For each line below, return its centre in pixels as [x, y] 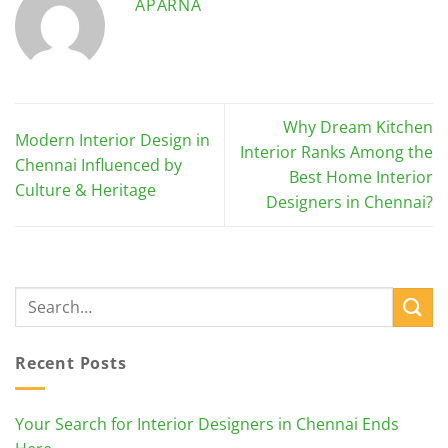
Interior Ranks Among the [336, 152]
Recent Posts [71, 363]
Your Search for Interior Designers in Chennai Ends [207, 424]
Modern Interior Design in [112, 139]
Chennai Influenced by [98, 164]
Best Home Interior [361, 177]
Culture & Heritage [85, 189]
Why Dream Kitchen [358, 127]
